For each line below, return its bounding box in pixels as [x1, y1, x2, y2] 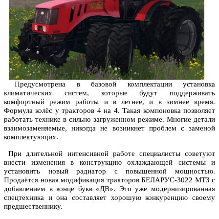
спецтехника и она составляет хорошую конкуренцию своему [4, 194, 215, 202]
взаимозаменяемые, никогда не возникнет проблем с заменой [4, 124, 215, 132]
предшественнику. [4, 202, 63, 211]
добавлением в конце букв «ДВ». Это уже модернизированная [4, 185, 215, 193]
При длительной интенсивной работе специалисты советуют [4, 150, 215, 158]
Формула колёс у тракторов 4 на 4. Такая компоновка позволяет [4, 107, 215, 115]
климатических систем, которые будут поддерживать [4, 89, 215, 97]
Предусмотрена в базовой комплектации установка [4, 80, 215, 88]
